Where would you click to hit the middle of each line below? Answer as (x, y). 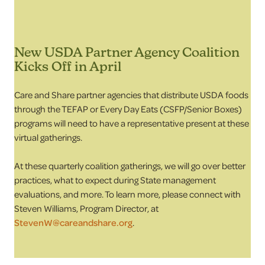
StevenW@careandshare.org (73, 222)
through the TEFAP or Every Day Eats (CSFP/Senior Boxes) (128, 109)
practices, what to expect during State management (115, 180)
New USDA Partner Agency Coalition (127, 52)
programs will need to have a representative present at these (132, 123)
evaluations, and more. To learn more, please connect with (127, 194)
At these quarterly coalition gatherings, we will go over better (130, 166)
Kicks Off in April (68, 66)
